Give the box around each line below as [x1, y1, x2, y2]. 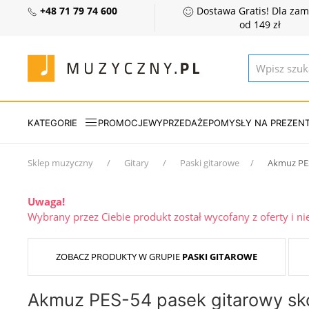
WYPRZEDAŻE [148, 117, 208, 128]
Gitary [124, 157, 149, 169]
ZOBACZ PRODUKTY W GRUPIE [56, 250, 182, 263]
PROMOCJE [98, 117, 148, 128]
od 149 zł [239, 19, 281, 31]
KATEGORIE [28, 117, 77, 128]
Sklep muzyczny [28, 157, 93, 169]
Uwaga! [28, 195, 65, 208]
